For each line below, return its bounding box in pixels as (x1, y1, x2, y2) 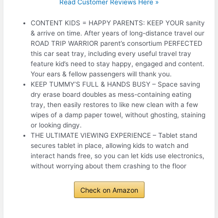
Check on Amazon (80, 185, 138, 194)
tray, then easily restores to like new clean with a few (31, 101, 199, 109)
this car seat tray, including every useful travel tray (31, 50, 192, 58)
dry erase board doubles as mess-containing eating (31, 91, 192, 99)
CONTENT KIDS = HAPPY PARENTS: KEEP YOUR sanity (31, 19, 205, 27)
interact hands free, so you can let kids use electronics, (31, 152, 205, 160)
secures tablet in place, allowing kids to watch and (31, 142, 189, 150)
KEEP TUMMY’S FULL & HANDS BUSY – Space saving (31, 80, 200, 89)
